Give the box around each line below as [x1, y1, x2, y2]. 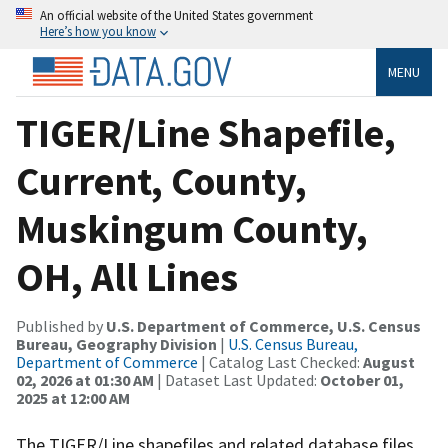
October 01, [320, 369, 404, 390]
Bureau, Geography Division [16, 333, 217, 354]
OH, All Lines [16, 251, 238, 302]
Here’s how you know [40, 23, 156, 39]
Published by [16, 315, 106, 336]
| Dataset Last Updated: [154, 369, 320, 390]
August [363, 351, 415, 372]
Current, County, [16, 155, 307, 206]
